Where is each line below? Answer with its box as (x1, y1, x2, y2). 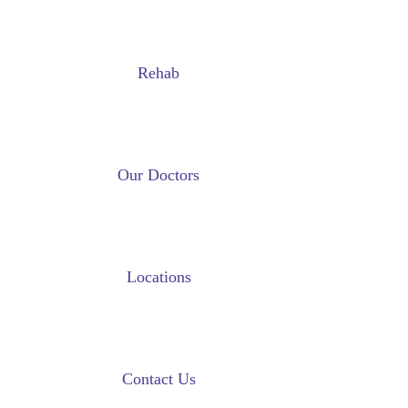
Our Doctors (117, 166, 199, 184)
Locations (126, 268, 191, 286)
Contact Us (121, 370, 196, 388)
